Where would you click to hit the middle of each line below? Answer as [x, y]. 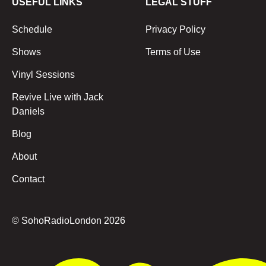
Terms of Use [173, 52]
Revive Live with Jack [58, 97]
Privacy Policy [176, 29]
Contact [28, 179]
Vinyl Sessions [43, 75]
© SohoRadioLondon [58, 221]
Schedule [32, 29]
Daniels [28, 111]
